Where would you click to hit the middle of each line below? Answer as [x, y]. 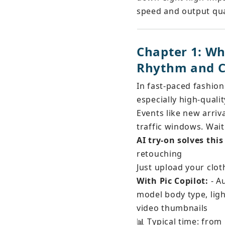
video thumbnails [173, 208]
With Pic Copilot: [173, 181]
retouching [159, 154]
